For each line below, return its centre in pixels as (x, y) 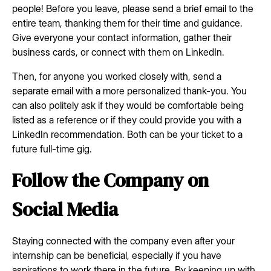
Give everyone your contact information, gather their (122, 37)
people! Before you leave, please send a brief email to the (133, 8)
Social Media (65, 209)
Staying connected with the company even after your (123, 240)
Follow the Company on (110, 180)
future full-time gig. (52, 149)
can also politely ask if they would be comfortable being (128, 105)
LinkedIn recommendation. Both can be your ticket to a (127, 134)
